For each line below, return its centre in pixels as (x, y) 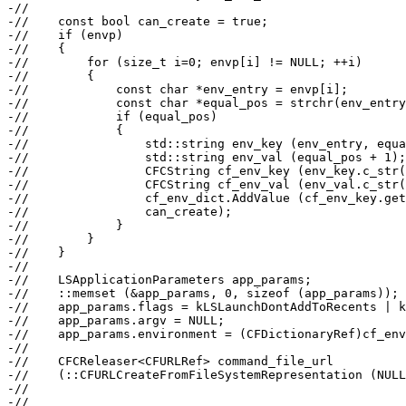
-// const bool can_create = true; (138, 22)
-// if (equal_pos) (112, 117)
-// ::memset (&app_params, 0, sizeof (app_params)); (203, 294)
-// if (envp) (65, 35)
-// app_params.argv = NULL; (116, 321)
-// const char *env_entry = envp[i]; (178, 90)
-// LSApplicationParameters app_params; (159, 280)
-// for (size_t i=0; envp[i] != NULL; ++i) (185, 63)
